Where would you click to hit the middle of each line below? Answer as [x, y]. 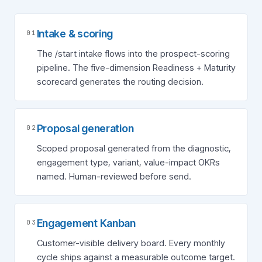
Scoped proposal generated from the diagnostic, [134, 148]
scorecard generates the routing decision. [120, 82]
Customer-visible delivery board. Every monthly [131, 243]
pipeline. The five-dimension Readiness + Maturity [136, 68]
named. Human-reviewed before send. [114, 176]
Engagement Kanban [86, 223]
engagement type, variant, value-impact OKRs [128, 162]
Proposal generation [85, 128]
